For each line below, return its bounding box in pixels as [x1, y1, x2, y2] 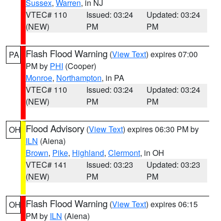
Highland [72, 147, 104, 158]
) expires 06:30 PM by [123, 123, 199, 135]
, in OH [140, 147, 164, 158]
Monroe [26, 72, 52, 83]
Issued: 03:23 [86, 159, 133, 170]
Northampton [56, 72, 102, 83]
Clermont [108, 147, 140, 158]
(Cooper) [63, 60, 96, 72]
